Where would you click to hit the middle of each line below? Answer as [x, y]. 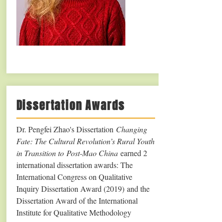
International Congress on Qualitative [74, 177]
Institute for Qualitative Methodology [74, 212]
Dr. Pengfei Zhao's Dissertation [66, 129]
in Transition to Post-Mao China [68, 153]
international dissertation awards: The [74, 165]
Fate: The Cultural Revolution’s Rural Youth [85, 141]
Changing [131, 129]
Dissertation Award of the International [77, 200]
